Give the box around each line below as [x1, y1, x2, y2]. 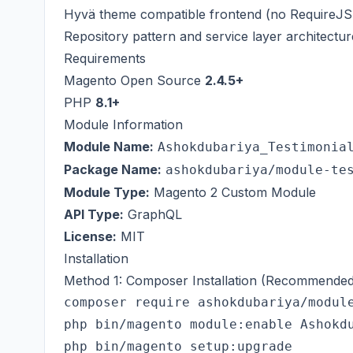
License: [64, 229, 117, 244]
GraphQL [124, 206, 182, 222]
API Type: [64, 206, 124, 222]
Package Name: [64, 162, 162, 177]
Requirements [64, 50, 146, 66]
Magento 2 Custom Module [150, 184, 316, 200]
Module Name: [64, 139, 154, 154]
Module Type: [64, 184, 150, 200]
